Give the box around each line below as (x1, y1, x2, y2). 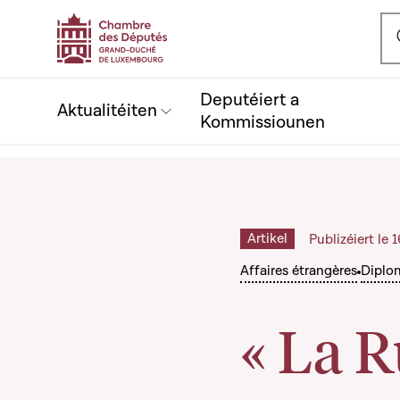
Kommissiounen (200, 110, 325, 134)
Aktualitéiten (57, 99, 157, 122)
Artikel (247, 229, 287, 247)
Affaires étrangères (240, 262, 357, 279)
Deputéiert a (200, 87, 299, 112)
